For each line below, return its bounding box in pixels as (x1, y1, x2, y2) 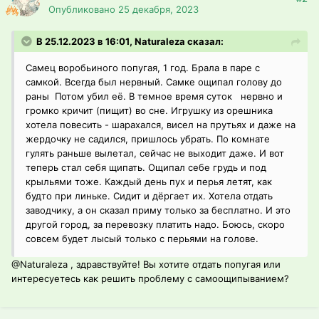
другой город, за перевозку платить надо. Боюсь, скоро (26, 219, 285, 231)
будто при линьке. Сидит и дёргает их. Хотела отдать (26, 190, 273, 202)
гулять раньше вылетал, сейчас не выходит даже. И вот (26, 147, 284, 159)
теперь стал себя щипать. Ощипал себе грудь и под (26, 162, 266, 174)
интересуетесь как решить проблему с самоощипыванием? (11, 273, 289, 285)
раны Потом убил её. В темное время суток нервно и (26, 90, 283, 103)
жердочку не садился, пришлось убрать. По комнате (26, 133, 270, 145)
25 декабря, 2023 (118, 4, 199, 16)
